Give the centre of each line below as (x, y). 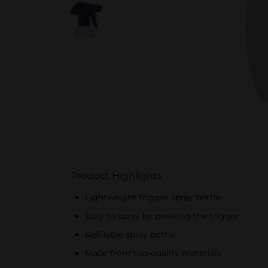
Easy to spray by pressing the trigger (162, 216)
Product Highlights (116, 176)
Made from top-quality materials (153, 253)
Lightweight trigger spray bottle (153, 197)
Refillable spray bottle (130, 234)
